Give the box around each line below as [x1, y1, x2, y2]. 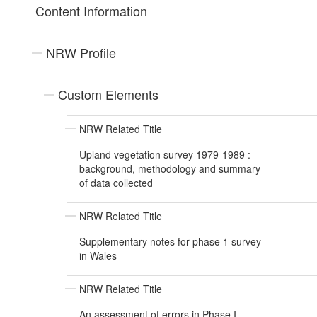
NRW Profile [46, 43, 116, 62]
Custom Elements [58, 85, 158, 104]
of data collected [79, 175, 153, 190]
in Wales [79, 248, 117, 263]
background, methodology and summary [79, 161, 260, 176]
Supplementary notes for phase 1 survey [79, 234, 261, 249]
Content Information [35, 1, 147, 21]
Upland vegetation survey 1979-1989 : [79, 147, 250, 162]
